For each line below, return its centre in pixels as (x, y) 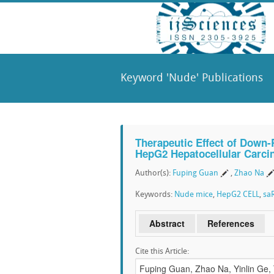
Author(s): (154, 173)
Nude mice (194, 195)
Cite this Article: (162, 252)
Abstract (167, 223)
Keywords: (155, 195)
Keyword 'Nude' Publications (192, 79)
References (231, 223)
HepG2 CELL (238, 195)
